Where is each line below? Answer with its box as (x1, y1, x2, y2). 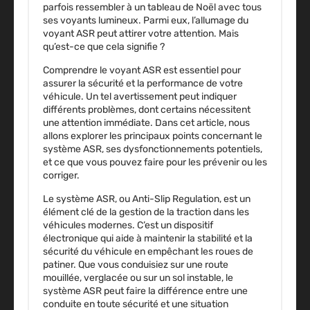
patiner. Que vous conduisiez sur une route (43, 259, 228, 271)
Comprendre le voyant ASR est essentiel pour (43, 64, 241, 77)
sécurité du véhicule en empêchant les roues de (43, 246, 253, 258)
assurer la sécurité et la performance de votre (43, 77, 243, 90)
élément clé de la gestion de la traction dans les (43, 206, 249, 219)
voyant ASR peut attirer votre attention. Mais (43, 28, 239, 40)
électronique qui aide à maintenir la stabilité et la (43, 232, 253, 245)
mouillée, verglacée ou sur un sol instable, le (43, 272, 233, 284)
